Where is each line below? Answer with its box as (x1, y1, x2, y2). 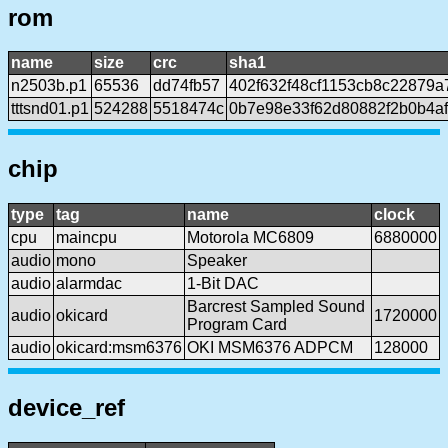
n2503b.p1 (11, 77, 87, 95)
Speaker (187, 252, 247, 270)
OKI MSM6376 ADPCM (187, 339, 353, 357)
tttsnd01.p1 (11, 100, 89, 118)
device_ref (8, 394, 125, 422)
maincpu (56, 229, 117, 247)
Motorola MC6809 (187, 229, 314, 247)
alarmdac (56, 275, 122, 293)
